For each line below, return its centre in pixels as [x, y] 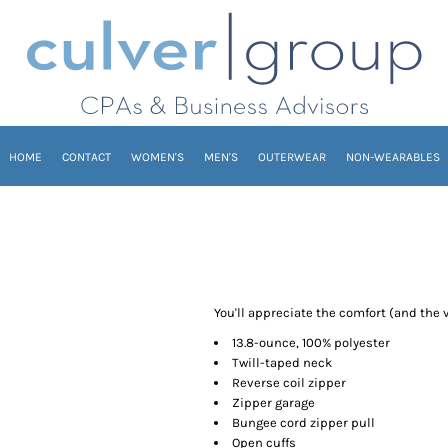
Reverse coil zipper [289, 383]
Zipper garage [273, 403]
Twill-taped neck [282, 363]
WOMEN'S [157, 157]
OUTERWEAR [291, 157]
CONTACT [86, 157]
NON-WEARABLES [392, 157]
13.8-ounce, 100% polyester [311, 343]
